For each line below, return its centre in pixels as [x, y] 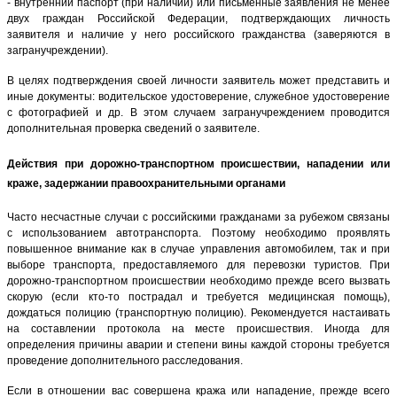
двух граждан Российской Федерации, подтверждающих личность [198, 19]
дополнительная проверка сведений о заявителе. [133, 129]
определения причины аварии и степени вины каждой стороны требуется [198, 344]
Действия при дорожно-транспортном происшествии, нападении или [198, 164]
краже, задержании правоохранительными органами [146, 184]
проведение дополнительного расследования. [125, 360]
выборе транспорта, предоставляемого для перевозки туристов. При [198, 265]
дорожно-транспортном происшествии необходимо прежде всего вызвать [198, 280]
